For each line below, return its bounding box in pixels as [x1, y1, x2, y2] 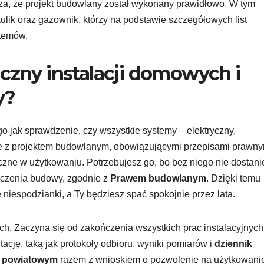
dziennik [214, 238, 252, 249]
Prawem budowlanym [110, 173, 206, 183]
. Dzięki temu [206, 173, 260, 183]
